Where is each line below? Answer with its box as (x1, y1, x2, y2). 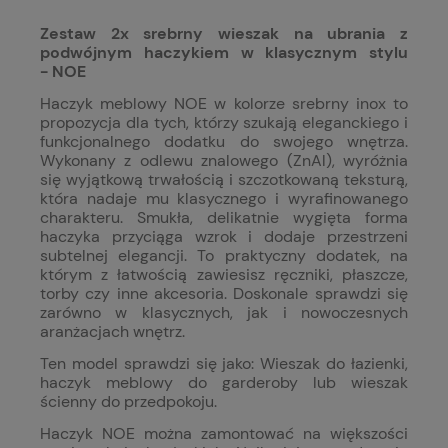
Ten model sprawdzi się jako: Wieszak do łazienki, (40, 353, 408, 375)
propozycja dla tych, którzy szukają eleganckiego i (40, 112, 408, 134)
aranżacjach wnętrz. (40, 321, 185, 343)
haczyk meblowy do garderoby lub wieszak (40, 372, 408, 394)
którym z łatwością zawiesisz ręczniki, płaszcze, (40, 264, 408, 286)
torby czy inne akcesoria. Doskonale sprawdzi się (40, 283, 408, 305)
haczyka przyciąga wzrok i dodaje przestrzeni (40, 226, 408, 248)
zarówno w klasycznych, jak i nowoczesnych (40, 302, 408, 324)
